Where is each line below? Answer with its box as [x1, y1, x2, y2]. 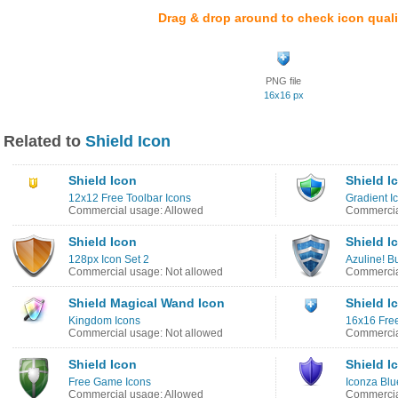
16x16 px [263, 90, 304, 100]
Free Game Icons [68, 376, 151, 388]
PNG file [266, 76, 301, 86]
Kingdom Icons [68, 314, 140, 327]
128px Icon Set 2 [68, 253, 149, 266]
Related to [4, 132, 85, 150]
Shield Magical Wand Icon [68, 296, 225, 310]
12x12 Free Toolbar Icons [68, 192, 191, 204]
